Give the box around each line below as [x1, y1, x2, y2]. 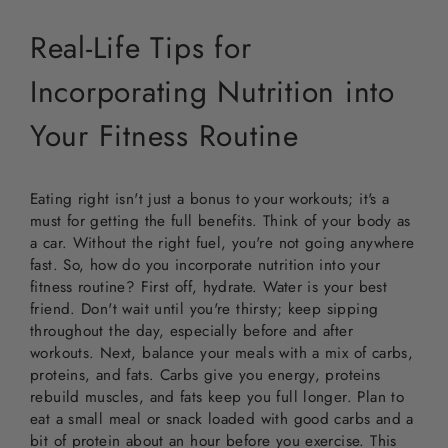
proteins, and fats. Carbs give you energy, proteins [30, 363, 381, 386]
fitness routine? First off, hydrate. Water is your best [30, 275, 388, 298]
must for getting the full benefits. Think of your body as [30, 209, 411, 232]
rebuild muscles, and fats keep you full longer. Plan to [30, 385, 405, 408]
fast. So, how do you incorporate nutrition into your [30, 253, 380, 276]
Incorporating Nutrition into [30, 69, 395, 113]
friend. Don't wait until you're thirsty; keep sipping [30, 297, 379, 320]
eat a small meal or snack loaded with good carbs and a [30, 407, 414, 430]
